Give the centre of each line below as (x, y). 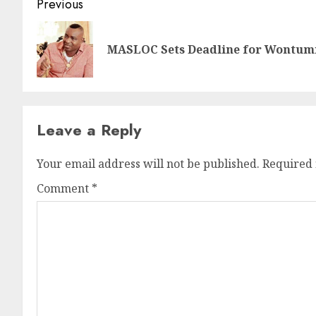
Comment (64, 189)
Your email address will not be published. (148, 164)
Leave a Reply (89, 130)
